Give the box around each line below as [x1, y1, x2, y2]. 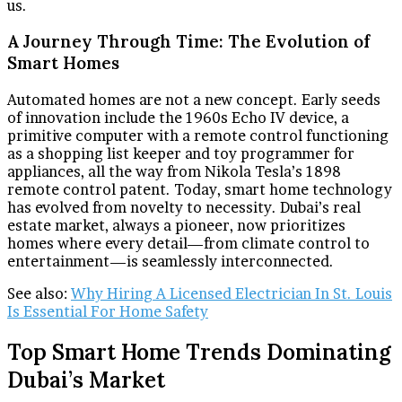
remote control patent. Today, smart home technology [7, 180, 392, 199]
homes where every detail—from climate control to [7, 234, 370, 253]
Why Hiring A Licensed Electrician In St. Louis [71, 284, 392, 303]
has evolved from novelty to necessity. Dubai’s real [7, 198, 361, 217]
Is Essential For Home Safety [7, 302, 208, 321]
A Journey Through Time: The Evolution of [7, 31, 370, 53]
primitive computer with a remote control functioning [7, 127, 389, 145]
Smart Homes [7, 52, 119, 74]
